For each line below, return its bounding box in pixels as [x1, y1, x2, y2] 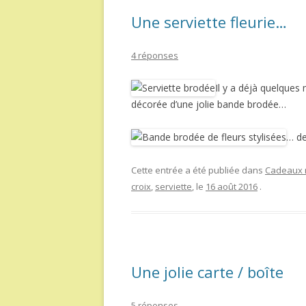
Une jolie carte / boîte [131, 262, 283, 282]
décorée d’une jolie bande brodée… [131, 98, 286, 111]
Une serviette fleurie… [131, 12, 287, 32]
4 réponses [131, 49, 178, 61]
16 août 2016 [206, 180, 258, 193]
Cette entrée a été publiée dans [131, 164, 265, 176]
